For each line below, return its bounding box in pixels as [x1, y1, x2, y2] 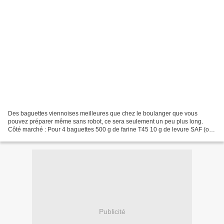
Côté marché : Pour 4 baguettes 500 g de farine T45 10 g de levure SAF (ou [8, 125, 212, 133]
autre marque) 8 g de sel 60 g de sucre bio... [8, 133, 127, 141]
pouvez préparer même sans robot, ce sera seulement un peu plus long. [8, 117, 203, 125]
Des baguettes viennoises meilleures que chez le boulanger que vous [8, 109, 197, 117]
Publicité [98, 207, 125, 216]
